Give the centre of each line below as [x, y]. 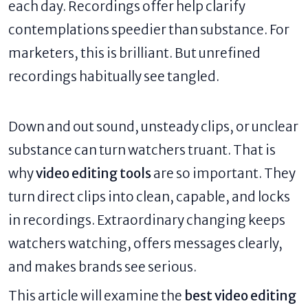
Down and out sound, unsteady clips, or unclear [153, 127]
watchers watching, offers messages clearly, [145, 244]
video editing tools [93, 174]
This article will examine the [96, 296]
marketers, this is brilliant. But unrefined [134, 53]
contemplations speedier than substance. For [149, 30]
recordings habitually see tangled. [114, 77]
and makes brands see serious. [102, 267]
